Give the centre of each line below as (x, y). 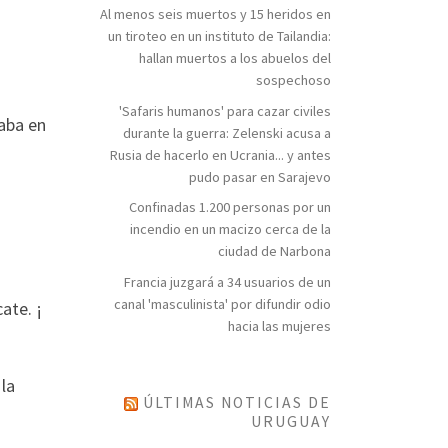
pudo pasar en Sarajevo (260, 176)
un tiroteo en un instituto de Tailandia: (219, 35)
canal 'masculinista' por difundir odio (222, 304)
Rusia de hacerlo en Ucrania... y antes (220, 154)
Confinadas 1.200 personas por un (230, 207)
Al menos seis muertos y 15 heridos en (215, 13)
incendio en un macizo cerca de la (230, 229)
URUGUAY (291, 421)
